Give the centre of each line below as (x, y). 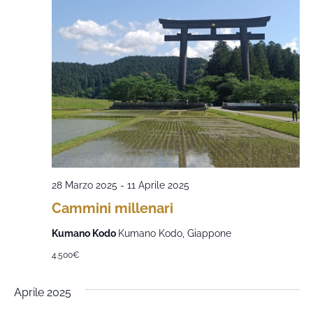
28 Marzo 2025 (84, 185)
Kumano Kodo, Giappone (174, 233)
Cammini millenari (112, 208)
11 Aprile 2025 (158, 185)
